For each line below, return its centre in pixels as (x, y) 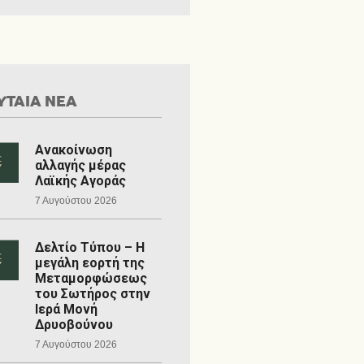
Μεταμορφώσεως (91, 278)
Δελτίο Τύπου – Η (89, 247)
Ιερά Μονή (66, 309)
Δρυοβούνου (74, 325)
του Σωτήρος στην (92, 294)
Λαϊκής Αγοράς (80, 181)
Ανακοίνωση (73, 150)
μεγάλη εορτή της (89, 263)
